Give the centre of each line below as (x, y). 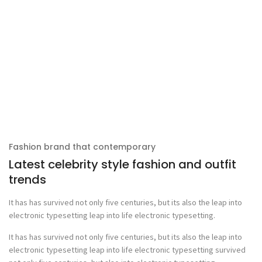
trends (27, 179)
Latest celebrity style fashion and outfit (123, 164)
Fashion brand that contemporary (82, 146)
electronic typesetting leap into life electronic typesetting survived (127, 249)
